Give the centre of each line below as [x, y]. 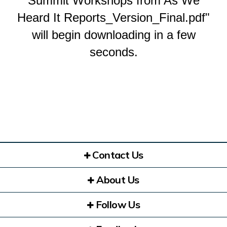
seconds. [113, 52]
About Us [117, 179]
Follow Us [117, 204]
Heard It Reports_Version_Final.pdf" [113, 17]
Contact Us [117, 155]
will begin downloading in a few [113, 34]
